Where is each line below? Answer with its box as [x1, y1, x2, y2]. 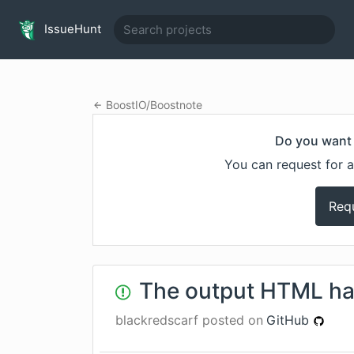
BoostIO [105, 98, 146, 111]
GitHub [266, 312, 313, 328]
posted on [198, 312, 263, 328]
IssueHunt [41, 21, 101, 36]
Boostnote [149, 98, 202, 111]
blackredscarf [115, 312, 198, 328]
